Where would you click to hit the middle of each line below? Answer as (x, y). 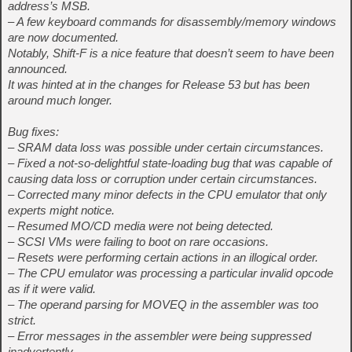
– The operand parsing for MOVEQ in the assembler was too (163, 305)
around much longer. (60, 101)
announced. (38, 69)
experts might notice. (61, 211)
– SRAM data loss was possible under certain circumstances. (166, 148)
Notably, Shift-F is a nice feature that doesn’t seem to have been (171, 53)
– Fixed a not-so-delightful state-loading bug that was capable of (170, 163)
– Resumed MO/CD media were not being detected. (141, 226)
